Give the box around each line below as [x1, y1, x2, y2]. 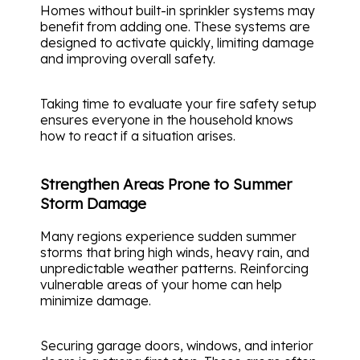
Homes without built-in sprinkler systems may [40, 2, 315, 18]
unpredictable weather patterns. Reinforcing [40, 260, 309, 277]
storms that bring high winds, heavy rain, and [40, 244, 309, 261]
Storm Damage [40, 194, 146, 214]
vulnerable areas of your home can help [40, 276, 282, 293]
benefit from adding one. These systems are [40, 18, 310, 35]
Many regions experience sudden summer [40, 228, 297, 245]
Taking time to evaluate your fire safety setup [40, 95, 317, 112]
